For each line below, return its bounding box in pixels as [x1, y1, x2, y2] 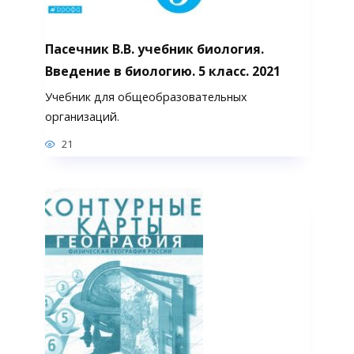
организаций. [44, 108, 119, 124]
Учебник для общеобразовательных [44, 88, 247, 104]
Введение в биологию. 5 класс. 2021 [44, 62, 281, 80]
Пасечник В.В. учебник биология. [44, 40, 264, 58]
